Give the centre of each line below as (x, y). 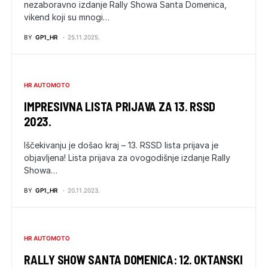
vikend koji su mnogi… (67, 17)
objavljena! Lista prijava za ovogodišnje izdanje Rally (127, 158)
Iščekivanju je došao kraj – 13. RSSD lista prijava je (121, 145)
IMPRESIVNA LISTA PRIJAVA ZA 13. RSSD (120, 106)
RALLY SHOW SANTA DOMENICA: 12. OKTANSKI (133, 260)
